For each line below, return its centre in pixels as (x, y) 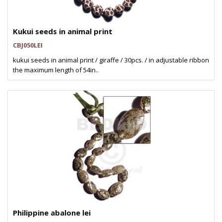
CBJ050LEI (28, 45)
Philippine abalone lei (52, 213)
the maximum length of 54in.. (56, 70)
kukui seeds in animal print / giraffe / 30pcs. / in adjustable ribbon (111, 60)
